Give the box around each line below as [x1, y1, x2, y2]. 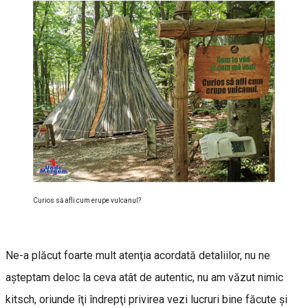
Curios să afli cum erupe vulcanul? [33, 197, 141, 205]
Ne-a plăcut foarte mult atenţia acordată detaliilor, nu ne [5, 249, 270, 263]
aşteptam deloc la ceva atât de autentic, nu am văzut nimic [5, 271, 283, 285]
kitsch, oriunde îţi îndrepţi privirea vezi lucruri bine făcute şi [5, 293, 287, 307]
